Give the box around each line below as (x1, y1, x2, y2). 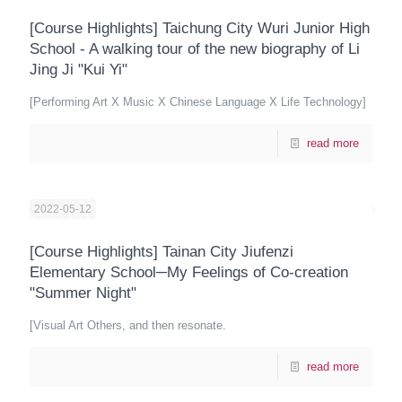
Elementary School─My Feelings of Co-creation (30, 264, 348, 281)
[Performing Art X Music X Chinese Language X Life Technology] (30, 95, 366, 109)
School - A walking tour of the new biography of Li (30, 40, 360, 57)
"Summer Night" (30, 284, 136, 301)
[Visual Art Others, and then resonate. (30, 319, 226, 332)
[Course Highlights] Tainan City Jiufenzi (30, 243, 293, 260)
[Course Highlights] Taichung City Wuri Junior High (30, 20, 370, 37)
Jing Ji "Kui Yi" (30, 61, 127, 78)
